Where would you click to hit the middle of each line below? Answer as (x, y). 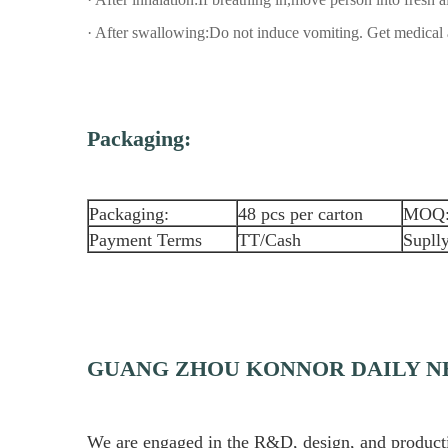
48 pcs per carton (300, 213)
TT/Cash (269, 239)
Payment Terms (145, 239)
